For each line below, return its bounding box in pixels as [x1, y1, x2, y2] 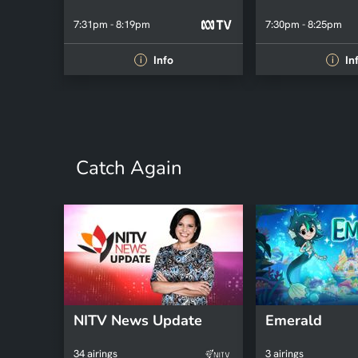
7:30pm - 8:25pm [265, 18, 342, 31]
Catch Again [76, 155, 182, 181]
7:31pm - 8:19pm [74, 18, 150, 31]
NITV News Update [74, 310, 202, 330]
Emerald [265, 310, 322, 330]
